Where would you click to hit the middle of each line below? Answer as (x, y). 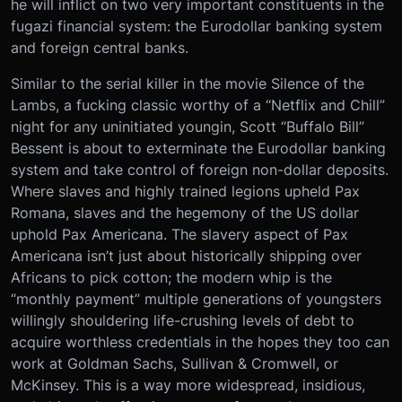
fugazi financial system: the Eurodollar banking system (197, 26)
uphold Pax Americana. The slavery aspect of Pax (179, 234)
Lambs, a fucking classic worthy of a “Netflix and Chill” (198, 105)
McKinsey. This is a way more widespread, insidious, (188, 385)
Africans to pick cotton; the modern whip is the (171, 277)
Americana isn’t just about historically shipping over (186, 255)
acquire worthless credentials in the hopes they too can (200, 341)
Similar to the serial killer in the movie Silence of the (188, 83)
